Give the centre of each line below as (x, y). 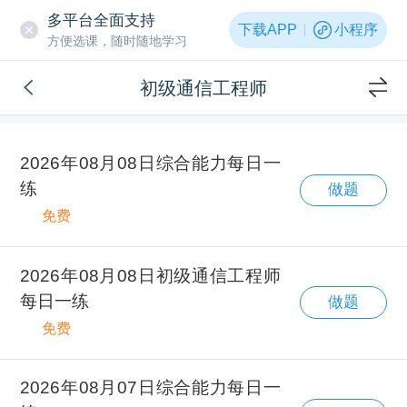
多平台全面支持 (101, 20)
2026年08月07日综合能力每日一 (150, 388)
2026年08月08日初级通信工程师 (150, 275)
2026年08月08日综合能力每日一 (150, 163)
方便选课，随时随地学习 (117, 40)
